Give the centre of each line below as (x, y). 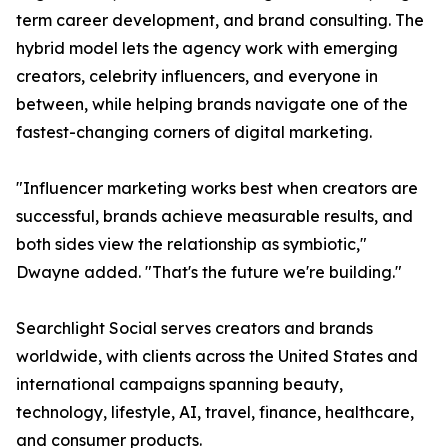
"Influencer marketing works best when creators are (217, 188)
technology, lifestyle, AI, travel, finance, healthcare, (215, 412)
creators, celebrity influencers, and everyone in (197, 76)
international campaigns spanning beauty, (179, 384)
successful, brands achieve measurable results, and (214, 216)
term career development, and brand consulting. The (220, 20)
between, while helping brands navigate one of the (212, 104)
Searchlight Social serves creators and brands (194, 328)
